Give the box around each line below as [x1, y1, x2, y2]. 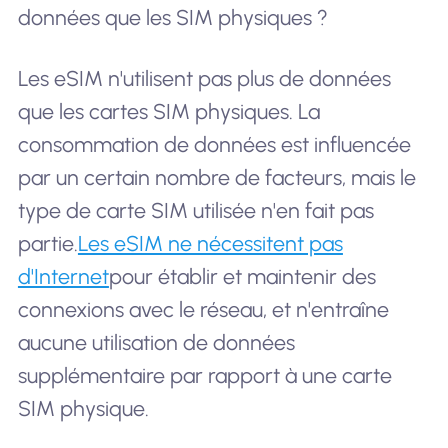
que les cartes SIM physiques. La [17, 99, 320, 125]
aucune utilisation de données [17, 330, 295, 356]
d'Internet [17, 264, 109, 290]
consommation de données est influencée [17, 132, 411, 158]
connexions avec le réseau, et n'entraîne [17, 297, 389, 323]
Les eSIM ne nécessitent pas [77, 231, 343, 257]
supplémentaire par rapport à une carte [17, 363, 392, 389]
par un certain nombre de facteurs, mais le [17, 165, 416, 191]
